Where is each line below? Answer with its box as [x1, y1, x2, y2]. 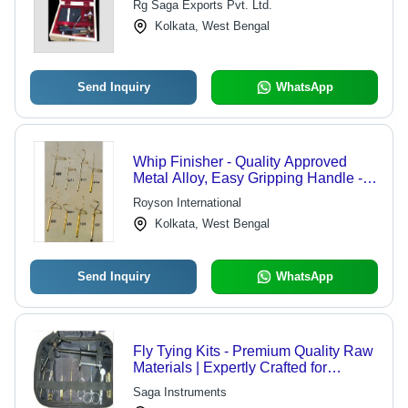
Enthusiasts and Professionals [132, 376, 329, 392]
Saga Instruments [132, 385, 227, 399]
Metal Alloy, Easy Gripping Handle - [132, 170, 362, 186]
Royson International [132, 196, 241, 209]
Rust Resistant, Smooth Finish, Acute [132, 187, 373, 202]
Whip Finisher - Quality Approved [132, 154, 347, 169]
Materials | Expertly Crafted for [132, 360, 327, 375]
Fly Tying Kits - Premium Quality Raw [132, 343, 373, 359]
